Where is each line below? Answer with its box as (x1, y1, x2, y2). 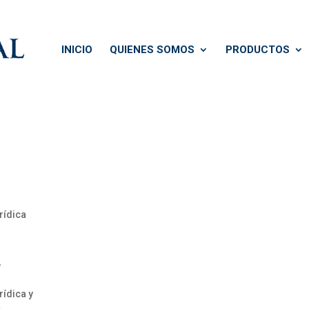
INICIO (61, 43, 92, 56)
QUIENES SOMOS (110, 43, 195, 56)
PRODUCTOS (226, 43, 290, 56)
